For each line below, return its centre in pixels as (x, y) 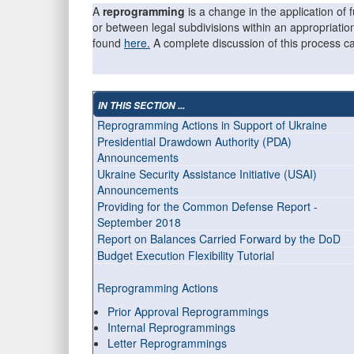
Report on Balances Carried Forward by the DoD (219, 239)
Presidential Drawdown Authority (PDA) (194, 141)
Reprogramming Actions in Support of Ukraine (212, 125)
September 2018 (139, 222)
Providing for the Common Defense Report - (207, 206)
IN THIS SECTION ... (141, 105)
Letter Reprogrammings (167, 343)
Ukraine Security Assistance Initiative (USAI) (207, 174)
